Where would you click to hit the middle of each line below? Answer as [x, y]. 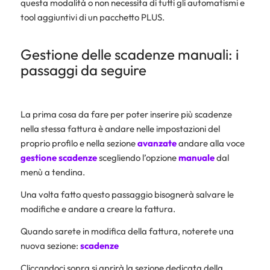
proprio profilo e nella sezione [79, 143]
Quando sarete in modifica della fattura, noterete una [127, 231]
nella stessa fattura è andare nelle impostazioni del [120, 129]
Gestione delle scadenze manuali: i [129, 54]
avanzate [158, 143]
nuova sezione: [50, 245]
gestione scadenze [59, 158]
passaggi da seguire [85, 70]
